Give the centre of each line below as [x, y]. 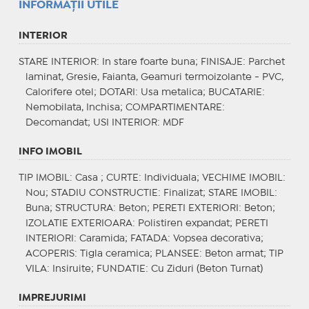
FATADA [149, 238]
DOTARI [117, 92]
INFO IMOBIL [50, 151]
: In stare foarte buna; [148, 62]
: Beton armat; [234, 253]
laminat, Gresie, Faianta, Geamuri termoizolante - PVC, [154, 77]
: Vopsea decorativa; [215, 238]
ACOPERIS [50, 253]
